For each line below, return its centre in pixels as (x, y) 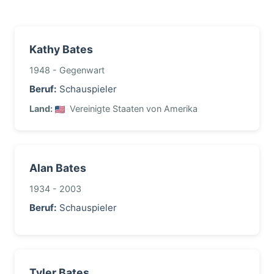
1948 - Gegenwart (67, 70)
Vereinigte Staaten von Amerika (132, 109)
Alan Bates (58, 168)
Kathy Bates (61, 49)
